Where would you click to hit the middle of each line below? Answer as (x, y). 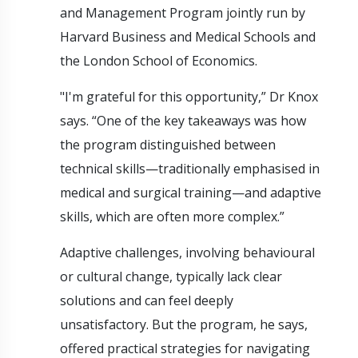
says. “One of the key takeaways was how (183, 120)
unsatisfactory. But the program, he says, (184, 324)
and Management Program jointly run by (183, 12)
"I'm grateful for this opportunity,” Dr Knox (189, 96)
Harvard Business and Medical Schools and (188, 36)
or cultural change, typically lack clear (171, 276)
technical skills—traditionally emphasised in (190, 168)
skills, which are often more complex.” (174, 216)
